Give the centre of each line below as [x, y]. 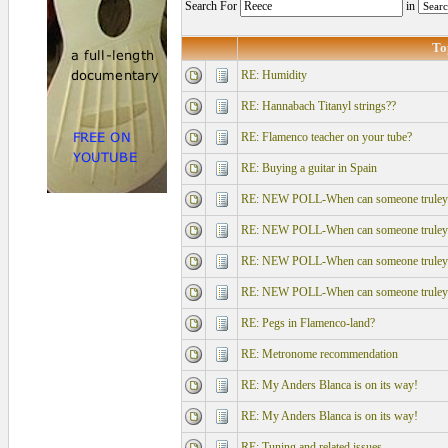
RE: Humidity [273, 75]
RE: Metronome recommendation [319, 354]
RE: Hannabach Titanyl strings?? [318, 106]
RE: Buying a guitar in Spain [308, 168]
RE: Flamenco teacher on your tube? [326, 137]
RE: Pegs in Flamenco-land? [307, 323]
